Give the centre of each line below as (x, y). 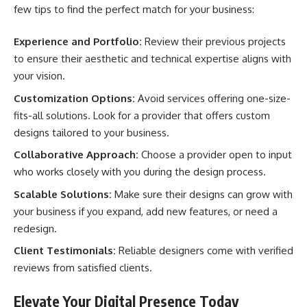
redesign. (35, 228)
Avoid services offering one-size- (213, 98)
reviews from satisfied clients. (83, 268)
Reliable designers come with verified (205, 250)
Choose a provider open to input (215, 155)
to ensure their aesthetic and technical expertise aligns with (152, 59)
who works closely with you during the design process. (140, 172)
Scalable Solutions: (63, 194)
